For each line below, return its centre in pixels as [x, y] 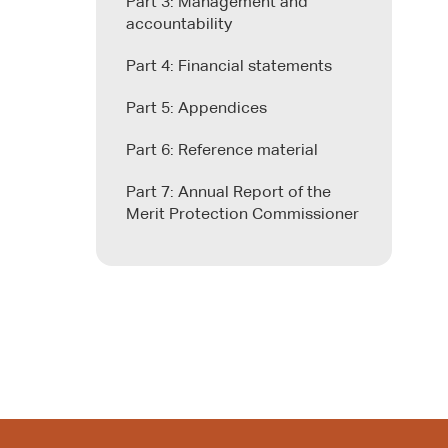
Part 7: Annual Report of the [228, 192]
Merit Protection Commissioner [242, 214]
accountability [179, 24]
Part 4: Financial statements [229, 66]
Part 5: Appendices [196, 108]
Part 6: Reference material [222, 150]
